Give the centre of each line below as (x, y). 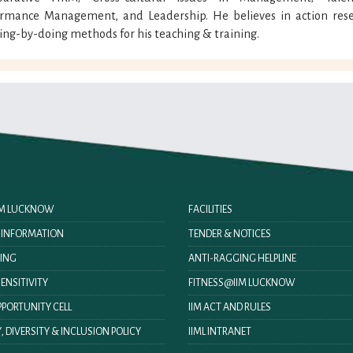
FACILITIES (210, 209)
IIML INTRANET (219, 331)
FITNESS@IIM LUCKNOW (242, 282)
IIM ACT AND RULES (229, 307)
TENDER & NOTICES (229, 234)
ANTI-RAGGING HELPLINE (242, 258)
